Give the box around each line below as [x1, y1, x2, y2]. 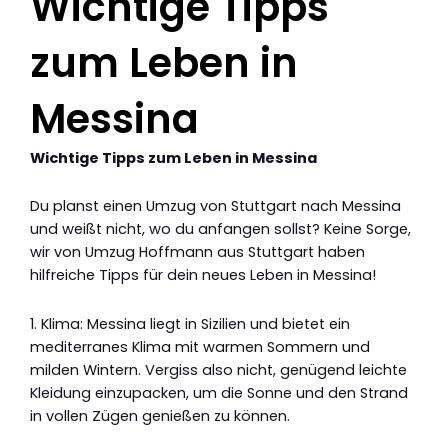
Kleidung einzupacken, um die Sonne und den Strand [30, 382, 408, 403]
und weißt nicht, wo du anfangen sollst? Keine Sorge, [30, 219, 411, 240]
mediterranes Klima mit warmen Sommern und [30, 336, 370, 357]
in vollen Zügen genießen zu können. [30, 405, 290, 426]
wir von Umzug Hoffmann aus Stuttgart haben [30, 242, 365, 263]
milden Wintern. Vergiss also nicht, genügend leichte [30, 359, 407, 380]
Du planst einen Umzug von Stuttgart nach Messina [30, 196, 401, 217]
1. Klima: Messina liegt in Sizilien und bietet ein [30, 313, 350, 334]
